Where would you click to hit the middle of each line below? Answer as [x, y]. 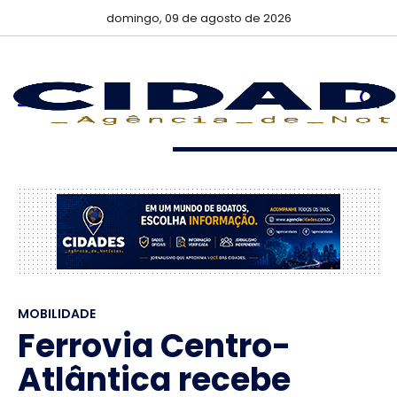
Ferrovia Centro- [154, 346]
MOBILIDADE [57, 314]
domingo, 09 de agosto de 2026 [198, 18]
